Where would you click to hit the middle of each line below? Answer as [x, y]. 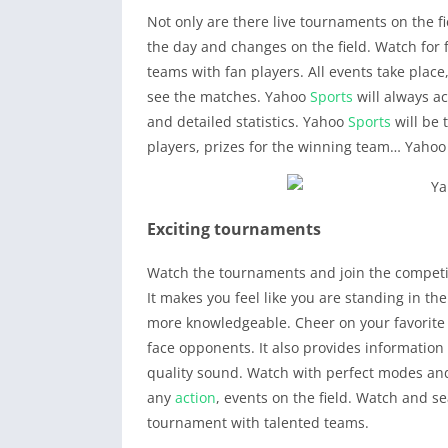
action [195, 397]
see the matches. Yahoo [228, 96]
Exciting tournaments [234, 229]
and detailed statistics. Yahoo [247, 121]
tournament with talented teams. [258, 422]
